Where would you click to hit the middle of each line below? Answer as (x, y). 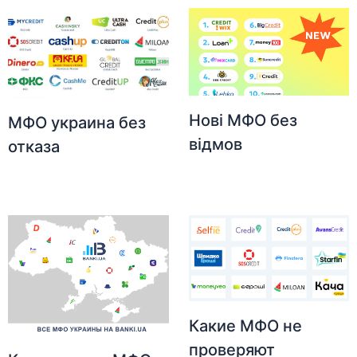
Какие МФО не (245, 326)
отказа (34, 147)
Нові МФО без (243, 121)
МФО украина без (77, 123)
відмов (215, 145)
